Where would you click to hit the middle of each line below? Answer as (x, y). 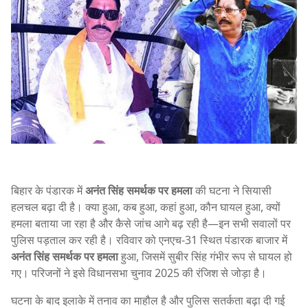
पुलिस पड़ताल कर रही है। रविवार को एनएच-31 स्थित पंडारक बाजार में (149, 240)
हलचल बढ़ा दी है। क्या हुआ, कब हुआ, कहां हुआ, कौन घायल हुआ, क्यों (146, 207)
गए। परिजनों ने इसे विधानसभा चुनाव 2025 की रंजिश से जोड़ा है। (139, 273)
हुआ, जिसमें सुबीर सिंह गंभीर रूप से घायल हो (205, 256)
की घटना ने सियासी (232, 190)
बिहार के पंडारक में (48, 190)
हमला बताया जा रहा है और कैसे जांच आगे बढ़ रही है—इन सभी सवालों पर (151, 223)
